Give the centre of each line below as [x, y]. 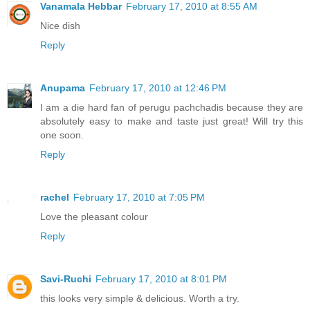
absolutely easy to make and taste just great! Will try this [172, 121]
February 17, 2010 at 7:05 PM [139, 198]
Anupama [63, 88]
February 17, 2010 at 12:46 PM [158, 88]
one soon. [62, 135]
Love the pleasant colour [94, 217]
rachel [55, 198]
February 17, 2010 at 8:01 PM [161, 279]
